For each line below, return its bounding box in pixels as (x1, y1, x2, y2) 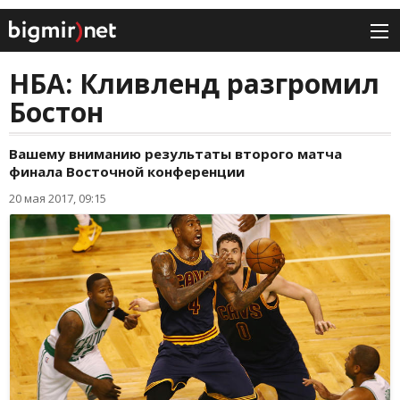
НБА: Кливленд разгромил (9, 65, 379, 103)
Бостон (9, 94, 104, 131)
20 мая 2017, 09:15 (9, 190, 106, 207)
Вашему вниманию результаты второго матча (9, 145, 342, 163)
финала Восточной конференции (9, 162, 245, 181)
